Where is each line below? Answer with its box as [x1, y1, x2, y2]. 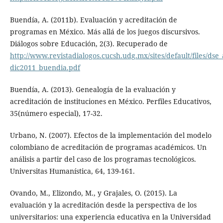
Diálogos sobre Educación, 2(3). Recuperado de [9, 38, 168, 48]
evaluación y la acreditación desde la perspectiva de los [9, 200, 197, 210]
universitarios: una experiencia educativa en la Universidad [9, 212, 211, 222]
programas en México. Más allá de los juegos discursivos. [9, 26, 200, 36]
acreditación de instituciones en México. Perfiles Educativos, [9, 96, 212, 106]
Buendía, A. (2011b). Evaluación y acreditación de [9, 14, 177, 24]
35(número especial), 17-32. [9, 108, 103, 118]
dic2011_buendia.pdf [9, 62, 80, 72]
